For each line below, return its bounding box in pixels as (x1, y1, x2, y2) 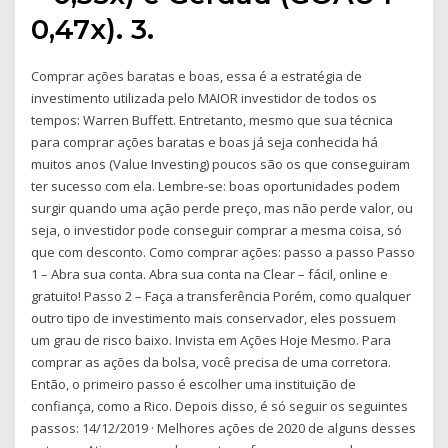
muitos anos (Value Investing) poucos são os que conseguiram (31, 154, 411, 173)
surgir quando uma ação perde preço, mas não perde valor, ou (31, 198, 414, 217)
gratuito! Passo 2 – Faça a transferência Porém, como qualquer (31, 286, 412, 305)
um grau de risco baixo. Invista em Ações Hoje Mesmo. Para (31, 330, 392, 349)
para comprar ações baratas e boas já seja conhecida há (31, 132, 379, 151)
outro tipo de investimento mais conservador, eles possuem (31, 308, 397, 327)
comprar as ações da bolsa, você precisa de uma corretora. (31, 352, 392, 371)
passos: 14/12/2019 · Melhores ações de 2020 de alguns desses (31, 418, 417, 437)
